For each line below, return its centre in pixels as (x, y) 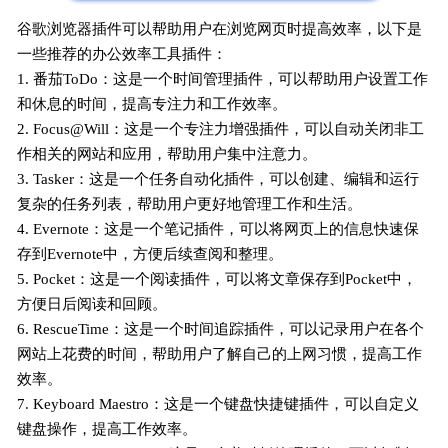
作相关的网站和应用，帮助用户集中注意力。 (167, 153)
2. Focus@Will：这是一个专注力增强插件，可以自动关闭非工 (221, 128)
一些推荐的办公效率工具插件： (122, 53)
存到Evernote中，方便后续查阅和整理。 (150, 253)
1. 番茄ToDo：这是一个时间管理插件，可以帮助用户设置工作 (223, 78)
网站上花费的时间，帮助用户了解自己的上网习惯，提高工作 (220, 353)
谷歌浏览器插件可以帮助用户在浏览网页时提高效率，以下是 (220, 28)
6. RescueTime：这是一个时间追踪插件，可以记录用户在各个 (221, 328)
